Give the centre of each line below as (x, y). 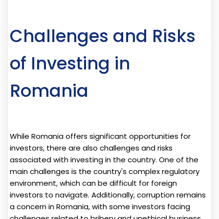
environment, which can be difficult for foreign (93, 183)
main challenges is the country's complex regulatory (105, 171)
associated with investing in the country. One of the (104, 159)
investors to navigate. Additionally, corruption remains (108, 195)
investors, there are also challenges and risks (91, 148)
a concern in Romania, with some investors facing (100, 206)
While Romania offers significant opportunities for (100, 136)
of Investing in (70, 63)
